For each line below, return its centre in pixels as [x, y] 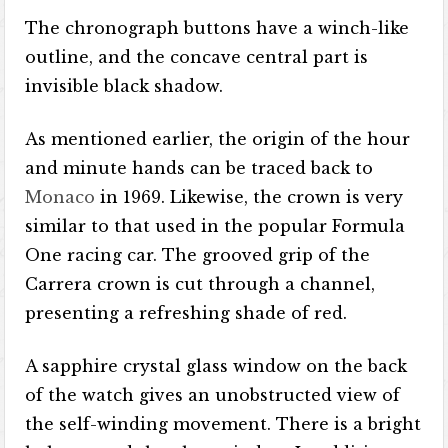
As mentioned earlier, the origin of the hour [218, 139]
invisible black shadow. [124, 86]
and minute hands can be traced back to [199, 168]
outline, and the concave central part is [197, 57]
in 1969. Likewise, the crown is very [252, 197]
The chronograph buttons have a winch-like [217, 28]
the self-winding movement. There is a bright [223, 424]
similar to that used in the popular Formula [215, 226]
